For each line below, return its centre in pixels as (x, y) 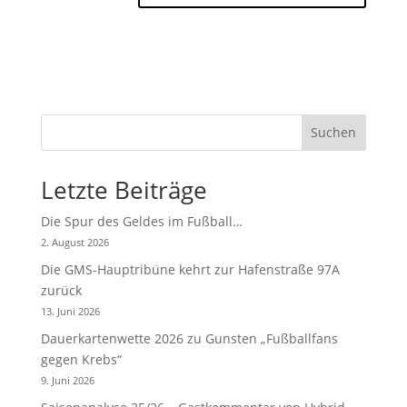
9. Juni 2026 (67, 380)
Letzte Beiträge (124, 189)
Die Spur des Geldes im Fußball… (141, 221)
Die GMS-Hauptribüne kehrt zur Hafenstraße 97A (190, 269)
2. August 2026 (74, 242)
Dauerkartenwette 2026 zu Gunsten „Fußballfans (189, 338)
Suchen (334, 133)
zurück (61, 290)
